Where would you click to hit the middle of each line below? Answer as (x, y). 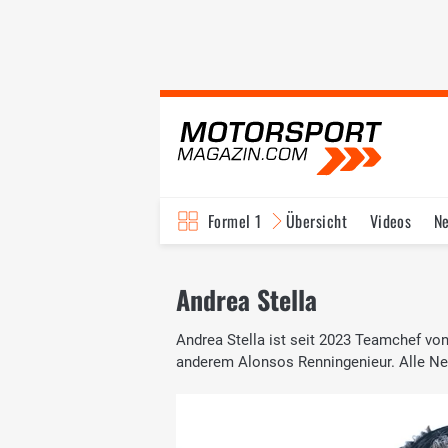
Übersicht (316, 221)
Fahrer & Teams (357, 267)
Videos (390, 221)
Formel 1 (235, 221)
